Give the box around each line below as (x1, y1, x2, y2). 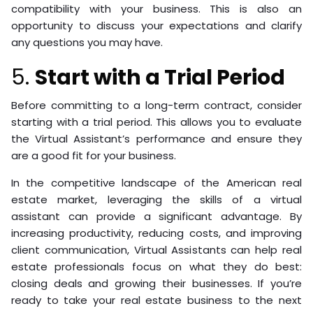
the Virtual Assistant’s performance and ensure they (11, 131, 302, 146)
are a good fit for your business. (11, 147, 176, 163)
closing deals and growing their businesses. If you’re (11, 275, 302, 291)
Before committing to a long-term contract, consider (11, 97, 302, 112)
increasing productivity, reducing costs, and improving (11, 225, 302, 240)
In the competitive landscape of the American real (11, 175, 302, 190)
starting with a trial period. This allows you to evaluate (11, 114, 302, 129)
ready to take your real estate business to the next (11, 292, 302, 307)
